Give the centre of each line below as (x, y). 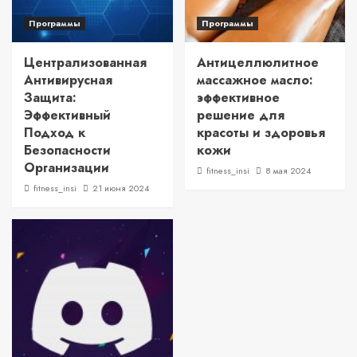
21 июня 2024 (121, 188)
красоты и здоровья (261, 133)
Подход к (55, 133)
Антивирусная (68, 80)
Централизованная (85, 63)
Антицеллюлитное (257, 63)
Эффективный (67, 115)
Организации (67, 168)
